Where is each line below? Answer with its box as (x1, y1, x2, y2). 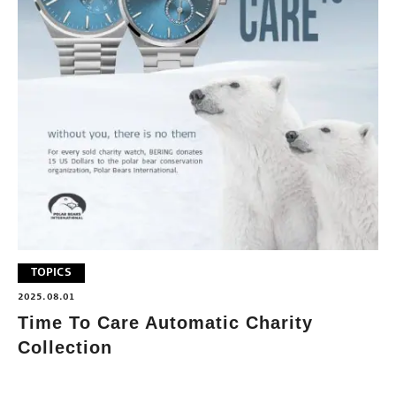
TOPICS (31, 267, 72, 278)
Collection (18, 337, 112, 357)
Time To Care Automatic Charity (18, 312, 313, 332)
